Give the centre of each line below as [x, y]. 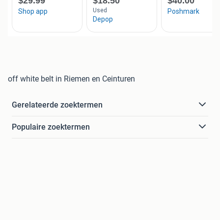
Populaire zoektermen [51, 127]
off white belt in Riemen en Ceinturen [71, 79]
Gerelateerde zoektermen [57, 105]
